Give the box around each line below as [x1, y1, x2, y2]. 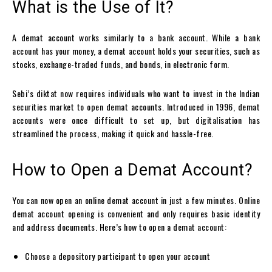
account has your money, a [12, 44, 104, 58]
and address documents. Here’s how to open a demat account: [12, 220, 226, 234]
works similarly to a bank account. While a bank [75, 31, 260, 44]
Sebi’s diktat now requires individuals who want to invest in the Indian [12, 87, 260, 100]
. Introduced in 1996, [161, 100, 238, 114]
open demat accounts [87, 100, 162, 114]
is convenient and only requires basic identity [95, 207, 260, 220]
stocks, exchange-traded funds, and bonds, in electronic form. [12, 58, 231, 71]
